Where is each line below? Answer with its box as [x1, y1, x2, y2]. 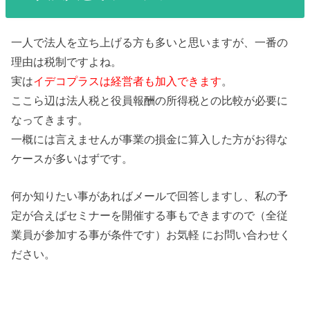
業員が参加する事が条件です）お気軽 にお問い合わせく [11, 228, 291, 241]
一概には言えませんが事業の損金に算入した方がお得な [11, 132, 289, 145]
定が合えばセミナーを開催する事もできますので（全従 [11, 208, 289, 221]
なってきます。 [11, 113, 89, 126]
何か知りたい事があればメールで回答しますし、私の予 [11, 189, 289, 202]
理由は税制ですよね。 [11, 55, 122, 68]
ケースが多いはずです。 [11, 152, 134, 165]
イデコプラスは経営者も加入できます [33, 74, 222, 87]
